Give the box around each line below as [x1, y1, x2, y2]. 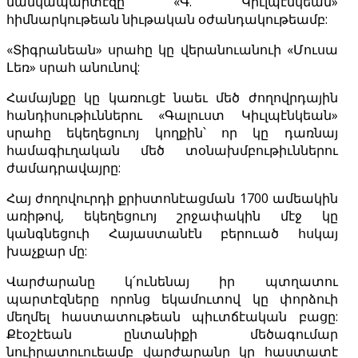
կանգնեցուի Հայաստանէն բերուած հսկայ [6, 225, 338, 243]
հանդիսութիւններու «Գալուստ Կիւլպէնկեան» [6, 106, 338, 125]
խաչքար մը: [6, 242, 87, 261]
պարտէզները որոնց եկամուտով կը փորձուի [6, 290, 338, 308]
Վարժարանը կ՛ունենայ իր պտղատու [6, 272, 338, 291]
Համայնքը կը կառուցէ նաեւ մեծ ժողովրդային [6, 89, 338, 107]
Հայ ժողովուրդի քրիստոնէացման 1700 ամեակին [6, 189, 338, 208]
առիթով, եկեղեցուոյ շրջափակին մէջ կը [6, 207, 338, 225]
